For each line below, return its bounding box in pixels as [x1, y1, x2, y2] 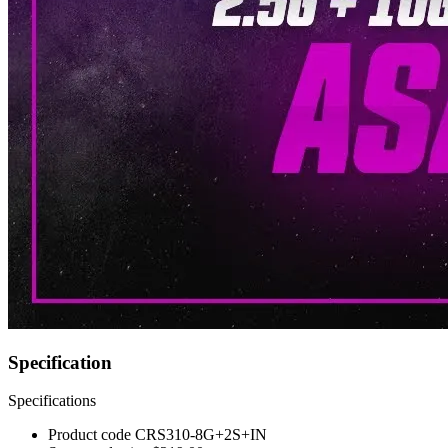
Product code [48, 426, 135, 444]
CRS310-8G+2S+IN [135, 426, 267, 444]
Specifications [8, 392, 96, 410]
